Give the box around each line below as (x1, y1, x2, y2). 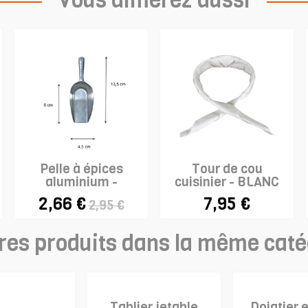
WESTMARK (45, 186, 118, 203)
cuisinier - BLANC (175, 173, 279, 190)
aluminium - (45, 173, 118, 190)
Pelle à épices (39, 160, 123, 177)
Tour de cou (191, 160, 263, 177)
